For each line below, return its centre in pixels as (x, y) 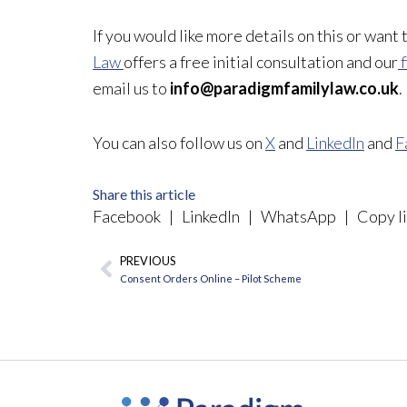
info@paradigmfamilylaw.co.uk (284, 88)
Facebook (129, 216)
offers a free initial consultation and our (261, 61)
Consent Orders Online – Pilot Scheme (211, 278)
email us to (131, 88)
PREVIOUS (148, 260)
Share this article (144, 194)
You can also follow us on (179, 143)
